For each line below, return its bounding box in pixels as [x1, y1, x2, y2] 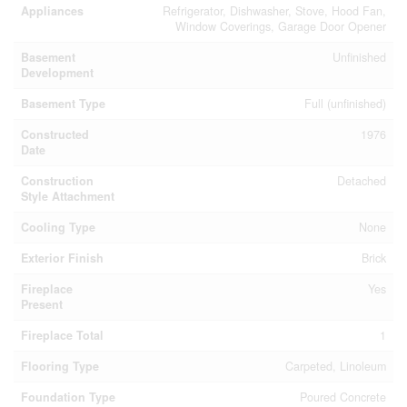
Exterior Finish [21, 249, 104, 266]
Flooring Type [21, 357, 99, 374]
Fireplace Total [21, 326, 104, 343]
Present [21, 295, 63, 313]
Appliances [21, 2, 84, 19]
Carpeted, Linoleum [285, 357, 386, 374]
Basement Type [21, 94, 105, 112]
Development [21, 64, 94, 81]
